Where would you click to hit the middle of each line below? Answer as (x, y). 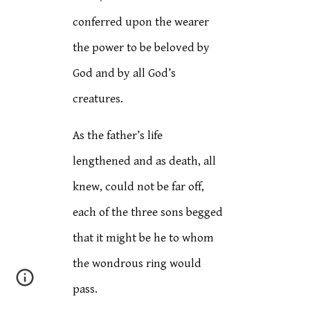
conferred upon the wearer (141, 22)
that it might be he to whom (144, 238)
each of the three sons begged (148, 212)
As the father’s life (118, 136)
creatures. (98, 99)
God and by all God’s (125, 73)
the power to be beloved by (142, 48)
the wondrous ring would (137, 264)
